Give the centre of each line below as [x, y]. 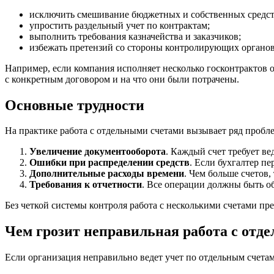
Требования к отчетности [86, 185]
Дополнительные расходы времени [107, 174]
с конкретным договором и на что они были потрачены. [122, 79]
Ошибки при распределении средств [109, 163]
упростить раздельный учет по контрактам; [120, 25]
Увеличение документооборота [98, 152]
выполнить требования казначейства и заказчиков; [135, 36]
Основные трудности [75, 105]
